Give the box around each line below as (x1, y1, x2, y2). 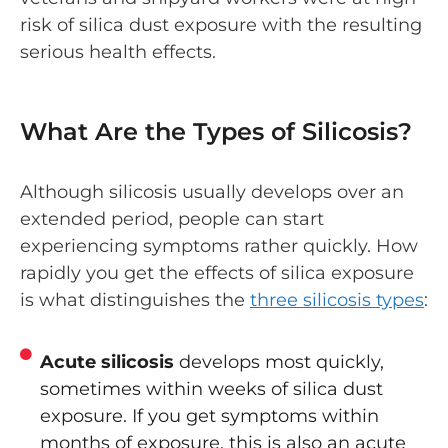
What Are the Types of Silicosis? (20, 117, 412, 147)
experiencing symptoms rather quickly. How (20, 235, 418, 258)
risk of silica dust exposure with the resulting (20, 14, 422, 37)
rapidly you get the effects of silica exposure (20, 262, 414, 285)
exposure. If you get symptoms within (40, 405, 379, 428)
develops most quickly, (174, 351, 384, 374)
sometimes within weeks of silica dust (40, 378, 383, 401)
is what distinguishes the (20, 289, 250, 312)
